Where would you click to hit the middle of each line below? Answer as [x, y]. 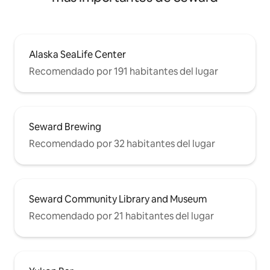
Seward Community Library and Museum [118, 199]
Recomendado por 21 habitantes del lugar [121, 216]
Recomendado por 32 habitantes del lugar [122, 144]
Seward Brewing [65, 127]
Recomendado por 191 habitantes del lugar [124, 72]
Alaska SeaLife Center [77, 55]
